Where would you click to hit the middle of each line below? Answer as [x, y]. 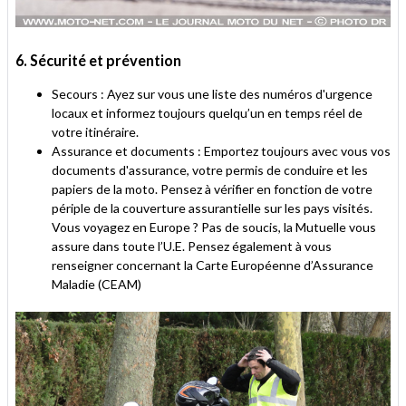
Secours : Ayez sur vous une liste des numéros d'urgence [212, 94]
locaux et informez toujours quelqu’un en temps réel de [207, 113]
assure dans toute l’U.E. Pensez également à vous [192, 246]
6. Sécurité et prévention [98, 61]
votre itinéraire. [95, 132]
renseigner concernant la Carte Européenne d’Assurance [213, 266]
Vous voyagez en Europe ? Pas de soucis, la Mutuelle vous [214, 227]
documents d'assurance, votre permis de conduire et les [210, 170]
